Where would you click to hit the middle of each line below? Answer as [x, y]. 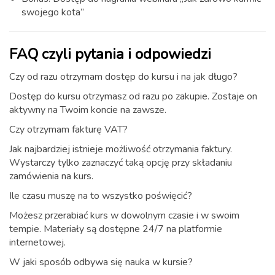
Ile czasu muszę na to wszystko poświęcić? [101, 196]
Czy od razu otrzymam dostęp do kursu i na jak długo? [123, 77]
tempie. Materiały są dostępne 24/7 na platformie [116, 229]
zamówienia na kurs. [51, 176]
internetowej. [37, 243]
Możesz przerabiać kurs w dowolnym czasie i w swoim [124, 216]
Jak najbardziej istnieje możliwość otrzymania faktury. [121, 149]
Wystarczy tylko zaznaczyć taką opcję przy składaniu [121, 163]
